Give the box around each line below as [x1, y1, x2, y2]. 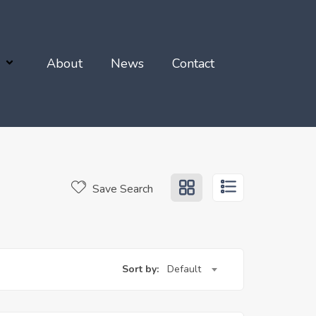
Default [166, 262, 201, 276]
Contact [171, 54, 214, 72]
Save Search [90, 181, 153, 197]
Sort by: [121, 262, 159, 276]
